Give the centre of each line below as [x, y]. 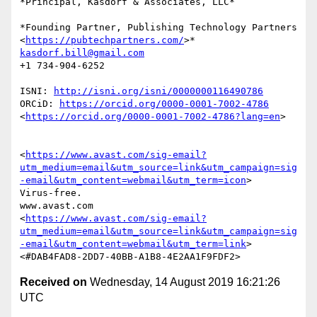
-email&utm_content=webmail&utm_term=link [133, 244]
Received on [53, 282]
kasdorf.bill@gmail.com [82, 53]
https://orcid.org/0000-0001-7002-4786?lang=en [153, 117]
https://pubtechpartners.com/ [105, 40]
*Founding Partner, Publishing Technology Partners [158, 28]
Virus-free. [51, 193]
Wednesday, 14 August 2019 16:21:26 [184, 282]
